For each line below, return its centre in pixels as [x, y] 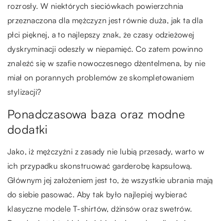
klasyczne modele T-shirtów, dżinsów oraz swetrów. [100, 209]
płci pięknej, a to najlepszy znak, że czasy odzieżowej [101, 35]
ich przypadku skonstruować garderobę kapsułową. [100, 166]
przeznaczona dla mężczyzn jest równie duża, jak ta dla [105, 20]
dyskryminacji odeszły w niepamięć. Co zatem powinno [105, 49]
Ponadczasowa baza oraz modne [96, 114]
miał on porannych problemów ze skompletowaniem [101, 78]
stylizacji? [24, 92]
